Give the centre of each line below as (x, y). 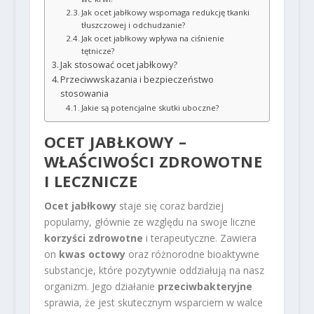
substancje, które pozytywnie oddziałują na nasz (154, 270)
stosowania (85, 93)
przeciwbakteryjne (205, 286)
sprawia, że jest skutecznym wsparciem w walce (153, 302)
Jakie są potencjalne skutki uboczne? (150, 107)
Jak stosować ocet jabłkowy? (119, 64)
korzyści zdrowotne (93, 238)
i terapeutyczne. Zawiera (199, 238)
